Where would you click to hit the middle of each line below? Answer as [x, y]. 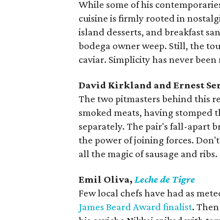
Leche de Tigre [165, 179]
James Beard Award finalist [135, 206]
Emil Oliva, [107, 179]
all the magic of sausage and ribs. [148, 153]
